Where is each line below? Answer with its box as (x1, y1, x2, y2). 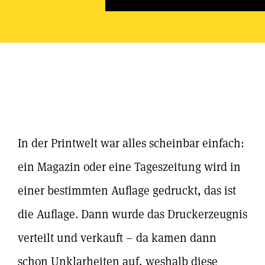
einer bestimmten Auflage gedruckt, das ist (18, 183, 236, 198)
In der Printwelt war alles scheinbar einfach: (18, 135, 244, 151)
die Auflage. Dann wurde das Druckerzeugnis (18, 206, 247, 222)
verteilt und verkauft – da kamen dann (18, 230, 216, 245)
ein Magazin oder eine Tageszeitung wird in (18, 159, 241, 174)
